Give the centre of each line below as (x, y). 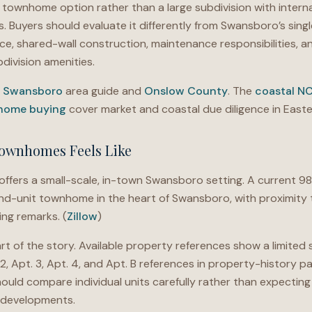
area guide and (103, 91)
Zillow (82, 216)
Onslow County (186, 91)
